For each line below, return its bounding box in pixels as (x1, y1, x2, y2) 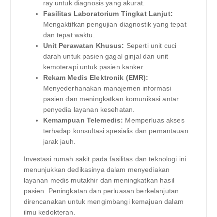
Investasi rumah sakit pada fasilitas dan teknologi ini (23, 155, 186, 163)
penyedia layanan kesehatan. (43, 105, 135, 113)
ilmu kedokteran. (23, 208, 76, 216)
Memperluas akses (123, 116, 185, 124)
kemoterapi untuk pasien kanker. (43, 62, 145, 71)
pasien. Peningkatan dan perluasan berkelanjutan (23, 186, 179, 195)
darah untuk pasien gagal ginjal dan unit (43, 52, 169, 60)
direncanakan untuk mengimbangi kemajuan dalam (23, 197, 184, 205)
